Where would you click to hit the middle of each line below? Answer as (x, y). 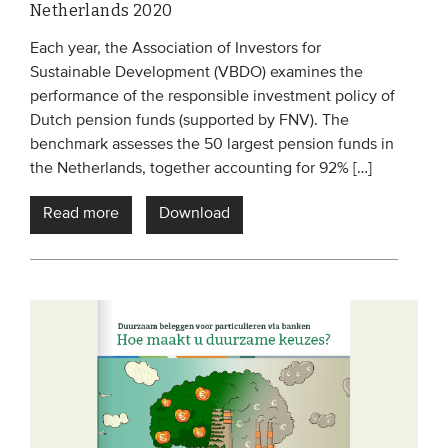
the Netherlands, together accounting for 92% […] (201, 169)
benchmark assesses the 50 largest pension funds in (212, 145)
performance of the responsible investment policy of (212, 97)
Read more (81, 214)
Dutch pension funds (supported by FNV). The (189, 121)
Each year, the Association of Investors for (175, 49)
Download (194, 214)
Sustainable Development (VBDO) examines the (196, 73)
